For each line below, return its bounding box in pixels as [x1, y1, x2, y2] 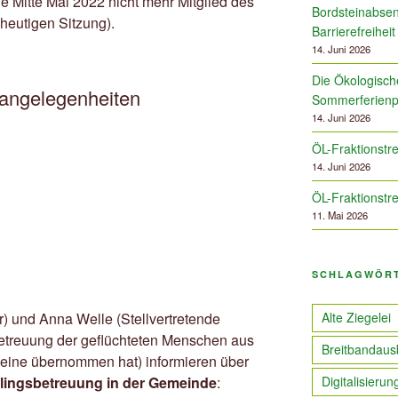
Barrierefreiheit [311, 22, 395, 41]
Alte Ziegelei [321, 308, 391, 327]
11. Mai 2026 [311, 208, 368, 223]
